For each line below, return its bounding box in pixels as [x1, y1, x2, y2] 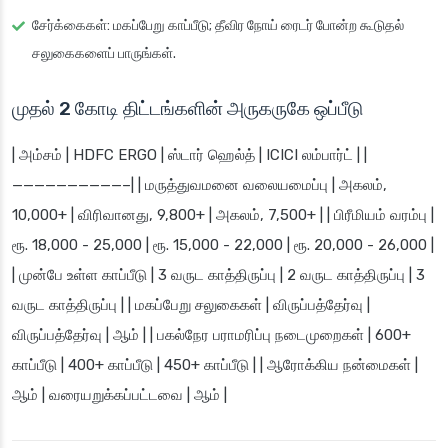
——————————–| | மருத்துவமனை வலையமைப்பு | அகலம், [12, 176, 387, 195]
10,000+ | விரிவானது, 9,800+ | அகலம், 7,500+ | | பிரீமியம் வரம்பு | [12, 206, 434, 225]
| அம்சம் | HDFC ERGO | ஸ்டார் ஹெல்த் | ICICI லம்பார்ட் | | [12, 146, 367, 165]
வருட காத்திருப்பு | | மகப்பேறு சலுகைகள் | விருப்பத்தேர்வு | [12, 296, 370, 315]
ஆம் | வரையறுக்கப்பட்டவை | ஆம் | [12, 386, 227, 405]
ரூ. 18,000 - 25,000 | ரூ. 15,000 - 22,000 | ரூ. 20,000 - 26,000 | [12, 236, 434, 255]
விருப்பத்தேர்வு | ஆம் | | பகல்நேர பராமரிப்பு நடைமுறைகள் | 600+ [12, 326, 411, 345]
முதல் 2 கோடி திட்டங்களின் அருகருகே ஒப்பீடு [12, 97, 363, 121]
